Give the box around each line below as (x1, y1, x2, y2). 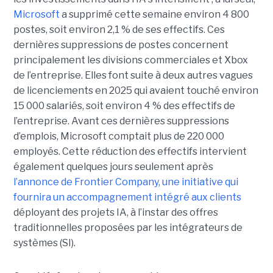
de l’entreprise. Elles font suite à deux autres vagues (13, 69, 253, 81)
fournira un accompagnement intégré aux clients (13, 191, 241, 203)
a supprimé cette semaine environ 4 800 (59, 8, 249, 20)
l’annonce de (13, 175, 73, 188)
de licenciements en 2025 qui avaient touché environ (13, 84, 258, 96)
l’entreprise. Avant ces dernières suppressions (13, 115, 229, 127)
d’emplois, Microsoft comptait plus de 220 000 (13, 130, 224, 142)
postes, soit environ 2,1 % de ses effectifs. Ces (13, 23, 225, 35)
